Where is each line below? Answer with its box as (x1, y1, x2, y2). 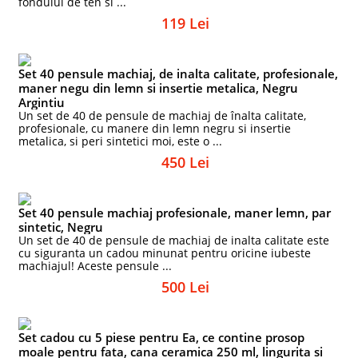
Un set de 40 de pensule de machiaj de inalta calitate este (18, 233, 330, 248)
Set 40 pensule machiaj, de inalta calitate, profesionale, (18, 66, 339, 82)
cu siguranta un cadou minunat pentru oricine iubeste (18, 245, 312, 261)
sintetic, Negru (18, 219, 104, 235)
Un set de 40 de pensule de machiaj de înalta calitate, (18, 108, 307, 123)
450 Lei (161, 153, 209, 172)
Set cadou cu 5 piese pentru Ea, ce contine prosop (18, 329, 305, 345)
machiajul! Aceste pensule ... (18, 258, 173, 273)
